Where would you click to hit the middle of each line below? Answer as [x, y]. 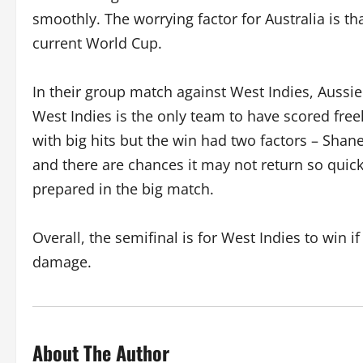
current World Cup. [97, 43]
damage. [62, 262]
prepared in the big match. [123, 189]
